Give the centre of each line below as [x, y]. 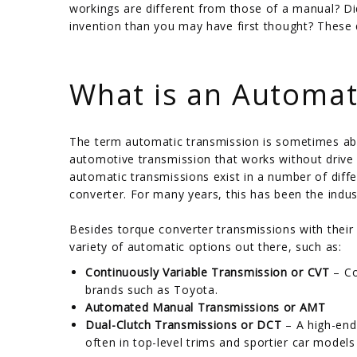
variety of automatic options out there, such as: [206, 246]
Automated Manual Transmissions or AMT [206, 307]
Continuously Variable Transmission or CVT [208, 272]
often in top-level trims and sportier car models [220, 342]
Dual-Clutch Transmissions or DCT [186, 324]
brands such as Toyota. [152, 289]
